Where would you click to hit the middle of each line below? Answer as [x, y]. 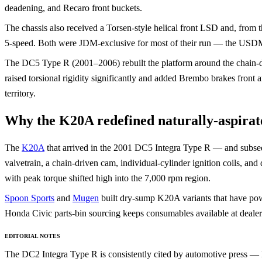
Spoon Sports [30, 198]
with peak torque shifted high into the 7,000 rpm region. [108, 178]
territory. [20, 93]
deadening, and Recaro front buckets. [73, 8]
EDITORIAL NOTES [32, 236]
